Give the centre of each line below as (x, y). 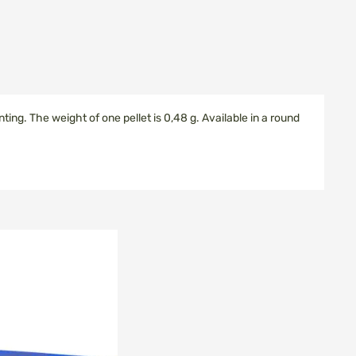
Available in (230, 118)
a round (281, 118)
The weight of (64, 118)
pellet (137, 118)
